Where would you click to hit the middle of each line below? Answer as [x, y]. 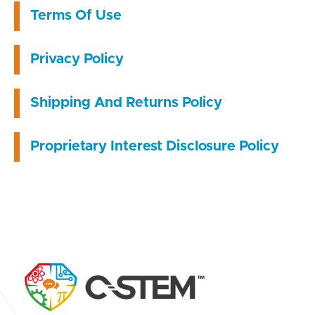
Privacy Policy [77, 59]
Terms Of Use [76, 15]
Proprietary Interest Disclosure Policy [154, 146]
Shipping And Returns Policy [126, 103]
